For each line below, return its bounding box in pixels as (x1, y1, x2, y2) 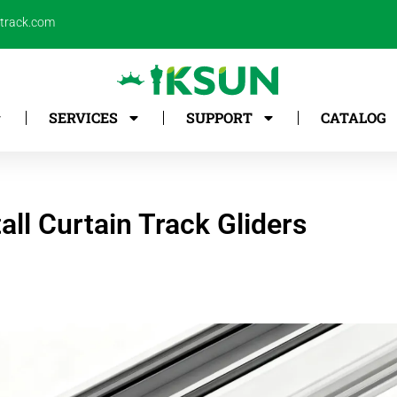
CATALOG (321, 108, 386, 127)
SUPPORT (186, 108, 253, 127)
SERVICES (49, 108, 118, 127)
